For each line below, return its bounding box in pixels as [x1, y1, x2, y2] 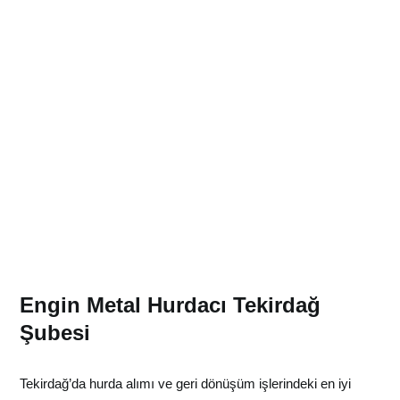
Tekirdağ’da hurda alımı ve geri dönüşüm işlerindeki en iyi [20, 376, 352, 391]
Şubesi [20, 321, 91, 345]
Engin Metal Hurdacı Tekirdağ [20, 293, 321, 317]
